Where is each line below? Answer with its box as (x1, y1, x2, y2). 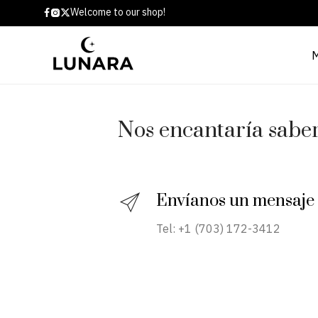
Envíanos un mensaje (156, 190, 314, 212)
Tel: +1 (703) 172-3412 (156, 221, 280, 236)
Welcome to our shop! (70, 6, 165, 18)
